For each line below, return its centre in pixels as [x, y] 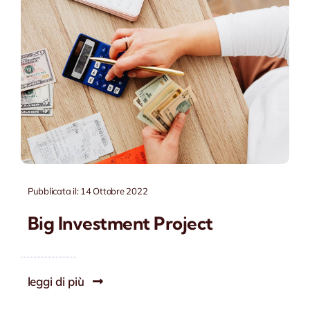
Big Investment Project [120, 223]
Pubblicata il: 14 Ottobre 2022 [88, 191]
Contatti [37, 40]
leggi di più [56, 281]
